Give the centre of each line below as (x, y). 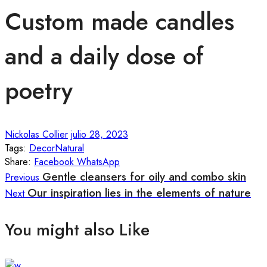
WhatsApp (98, 162)
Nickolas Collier (36, 135)
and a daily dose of (104, 56)
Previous (22, 178)
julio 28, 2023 (100, 135)
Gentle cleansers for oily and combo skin (144, 177)
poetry (39, 91)
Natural (69, 148)
